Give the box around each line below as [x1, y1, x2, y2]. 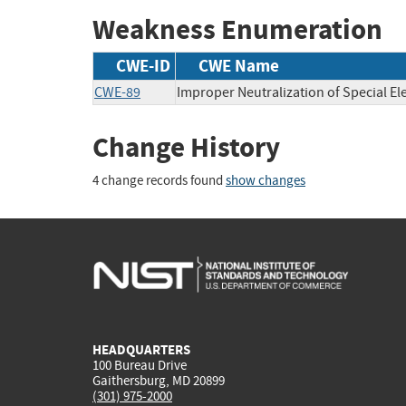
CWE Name [198, 53, 279, 77]
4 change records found [92, 172, 226, 190]
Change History [92, 128, 280, 166]
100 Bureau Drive [92, 355, 187, 374]
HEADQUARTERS [92, 340, 190, 359]
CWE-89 [94, 82, 140, 101]
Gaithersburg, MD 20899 [92, 371, 225, 390]
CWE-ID [116, 53, 170, 77]
